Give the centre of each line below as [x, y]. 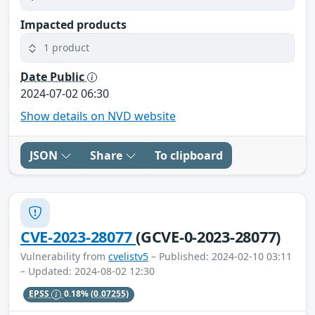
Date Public [54, 76]
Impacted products [73, 24]
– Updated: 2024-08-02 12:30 [88, 271]
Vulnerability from [64, 256]
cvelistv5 [128, 256]
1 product [66, 48]
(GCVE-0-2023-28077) [208, 236]
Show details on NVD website [98, 116]
